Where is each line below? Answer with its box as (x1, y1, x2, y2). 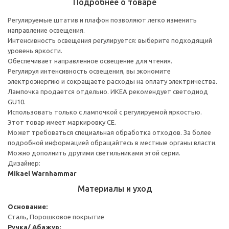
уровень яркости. (8, 47, 62, 54)
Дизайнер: (8, 159, 40, 167)
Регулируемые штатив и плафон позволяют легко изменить (8, 16, 197, 24)
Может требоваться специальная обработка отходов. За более (8, 128, 211, 136)
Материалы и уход (77, 184, 152, 193)
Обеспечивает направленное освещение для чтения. (8, 57, 172, 64)
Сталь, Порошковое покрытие (8, 213, 104, 220)
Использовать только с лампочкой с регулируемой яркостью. (8, 108, 202, 116)
